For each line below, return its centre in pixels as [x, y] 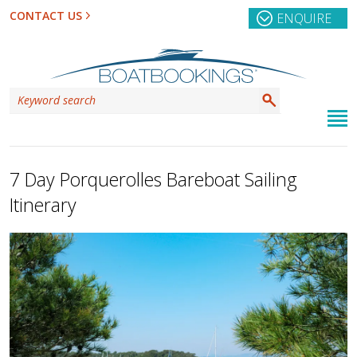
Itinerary [43, 205]
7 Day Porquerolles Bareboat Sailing [153, 180]
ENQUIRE [304, 18]
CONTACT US [46, 16]
